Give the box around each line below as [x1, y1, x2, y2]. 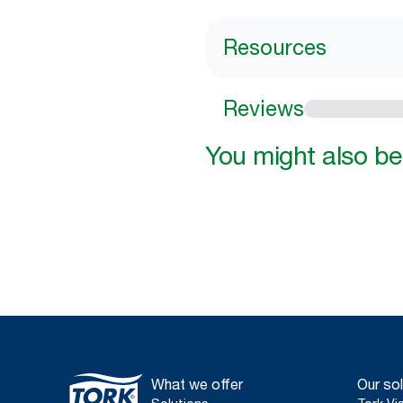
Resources [223, 34, 327, 60]
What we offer [151, 375, 243, 393]
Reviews [223, 95, 304, 121]
